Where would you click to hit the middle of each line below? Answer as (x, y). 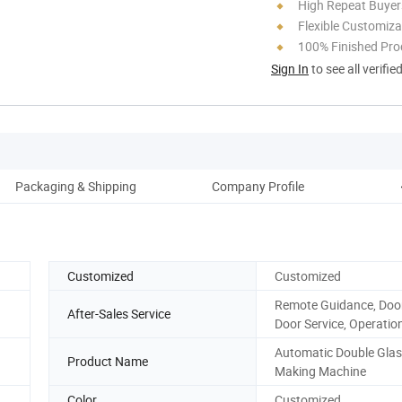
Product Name (108, 362)
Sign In (290, 68)
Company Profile (258, 186)
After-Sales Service (119, 314)
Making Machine (320, 371)
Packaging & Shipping (75, 186)
